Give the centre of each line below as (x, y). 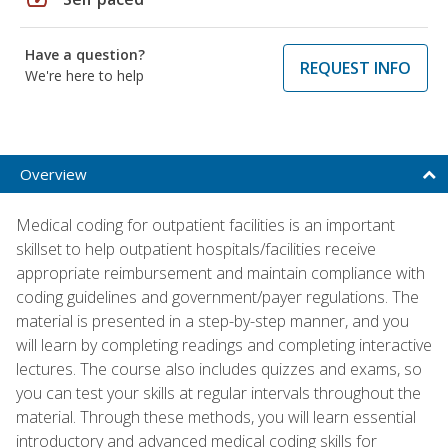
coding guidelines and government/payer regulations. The (217, 296)
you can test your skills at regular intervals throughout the (218, 392)
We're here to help (84, 75)
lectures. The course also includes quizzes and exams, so (219, 368)
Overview (53, 173)
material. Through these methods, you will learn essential (216, 416)
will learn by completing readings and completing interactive (224, 344)
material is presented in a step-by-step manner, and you (212, 320)
